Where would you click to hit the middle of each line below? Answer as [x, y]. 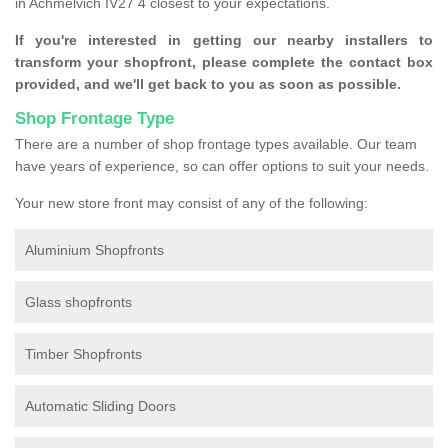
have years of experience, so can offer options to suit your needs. [222, 166]
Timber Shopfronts [83, 354]
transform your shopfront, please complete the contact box [224, 62]
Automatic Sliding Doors [100, 406]
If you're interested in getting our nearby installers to [224, 40]
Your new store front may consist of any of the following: [191, 203]
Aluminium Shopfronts [94, 250]
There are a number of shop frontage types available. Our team [216, 144]
